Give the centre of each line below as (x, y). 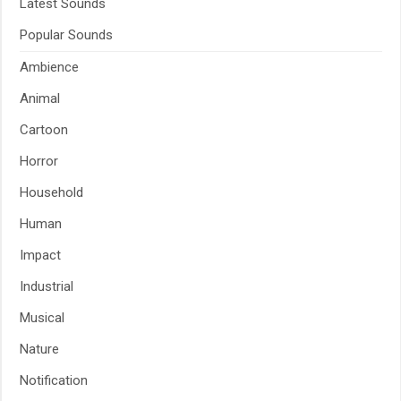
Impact (40, 255)
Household (51, 192)
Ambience (49, 67)
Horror (39, 161)
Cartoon (44, 130)
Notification (54, 380)
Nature (39, 349)
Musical (42, 318)
